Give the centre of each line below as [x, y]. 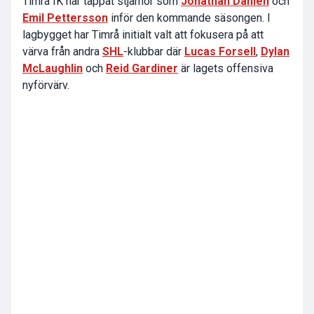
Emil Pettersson [65, 18]
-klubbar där [154, 52]
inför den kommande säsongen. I [189, 18]
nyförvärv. [46, 86]
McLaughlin [53, 69]
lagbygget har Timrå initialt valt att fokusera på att [143, 35]
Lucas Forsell [220, 52]
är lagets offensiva [226, 69]
